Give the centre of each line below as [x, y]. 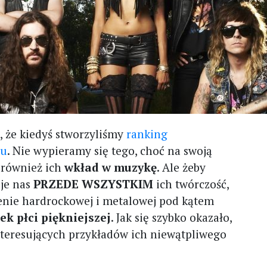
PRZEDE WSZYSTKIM [94, 184]
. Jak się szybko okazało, [172, 217]
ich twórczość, [191, 184]
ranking [147, 134]
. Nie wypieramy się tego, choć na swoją [110, 150]
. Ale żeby [181, 167]
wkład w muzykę [111, 167]
